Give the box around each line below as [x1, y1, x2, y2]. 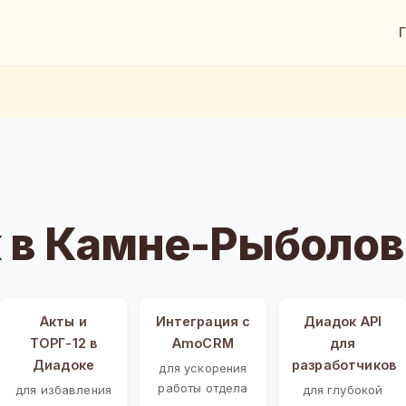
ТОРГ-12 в [29, 334, 98, 351]
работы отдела [158, 380, 248, 395]
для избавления [14, 382, 112, 397]
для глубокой [302, 382, 383, 397]
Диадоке [32, 356, 95, 372]
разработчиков [292, 356, 397, 372]
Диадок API [303, 313, 382, 329]
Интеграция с [155, 313, 251, 329]
